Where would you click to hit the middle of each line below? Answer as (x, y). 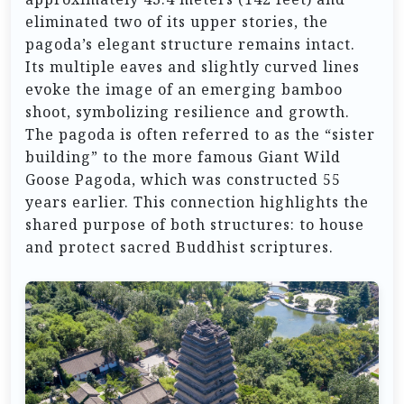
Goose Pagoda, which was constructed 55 (183, 180)
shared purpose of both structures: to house (195, 225)
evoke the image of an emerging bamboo (184, 90)
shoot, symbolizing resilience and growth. (188, 112)
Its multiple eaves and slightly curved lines (193, 67)
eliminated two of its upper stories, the (177, 22)
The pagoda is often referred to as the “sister (200, 135)
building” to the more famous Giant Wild (183, 157)
